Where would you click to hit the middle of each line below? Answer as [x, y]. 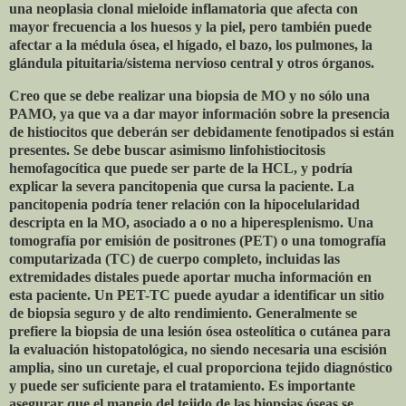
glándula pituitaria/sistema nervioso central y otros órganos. [192, 63]
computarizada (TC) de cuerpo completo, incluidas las [174, 258]
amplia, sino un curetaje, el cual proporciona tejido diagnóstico [201, 367]
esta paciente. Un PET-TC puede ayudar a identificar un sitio [197, 295]
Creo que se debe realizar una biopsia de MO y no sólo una [189, 95]
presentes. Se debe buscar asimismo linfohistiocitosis [167, 150]
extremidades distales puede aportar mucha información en [190, 276]
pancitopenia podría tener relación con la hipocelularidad [184, 204]
